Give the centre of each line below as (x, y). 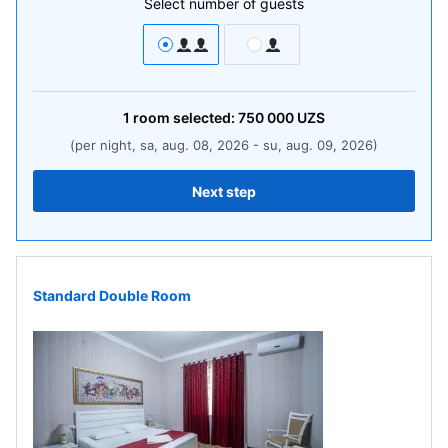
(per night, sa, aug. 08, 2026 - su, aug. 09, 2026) (224, 145)
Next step (224, 191)
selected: (204, 117)
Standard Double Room (112, 295)
